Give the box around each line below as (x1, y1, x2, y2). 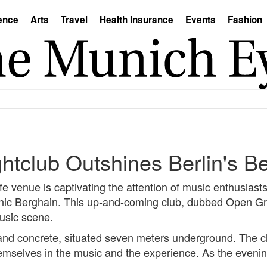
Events (185, 13, 216, 26)
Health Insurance (100, 13, 173, 26)
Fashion (228, 13, 262, 26)
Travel (61, 13, 88, 26)
